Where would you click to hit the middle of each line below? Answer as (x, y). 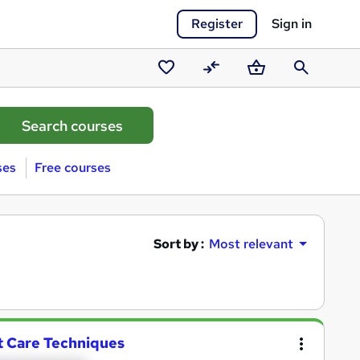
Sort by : (179, 243)
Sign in (292, 24)
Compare (226, 88)
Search (308, 88)
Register (217, 24)
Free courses (72, 168)
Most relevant (251, 244)
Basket (264, 88)
